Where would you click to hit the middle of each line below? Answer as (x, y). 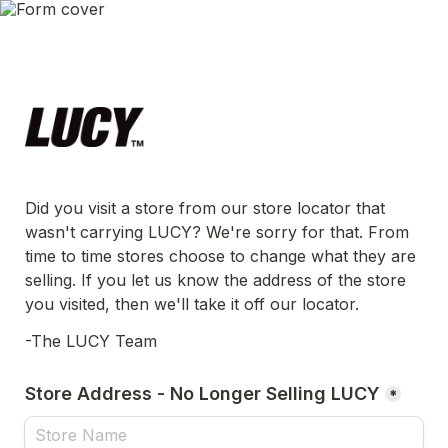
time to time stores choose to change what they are (220, 256)
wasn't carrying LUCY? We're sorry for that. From (217, 232)
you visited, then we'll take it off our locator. (192, 304)
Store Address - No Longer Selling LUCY (202, 394)
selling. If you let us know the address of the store (215, 280)
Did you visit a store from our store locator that (205, 208)
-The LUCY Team (91, 341)
